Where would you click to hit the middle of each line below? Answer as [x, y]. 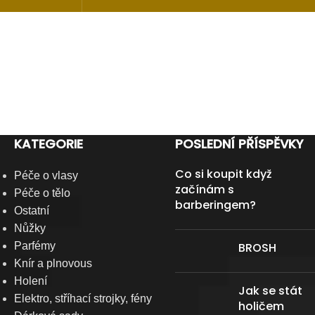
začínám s [205, 189]
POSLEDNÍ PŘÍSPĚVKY [239, 144]
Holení [31, 281]
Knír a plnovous [53, 263]
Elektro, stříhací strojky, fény [83, 298]
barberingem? [216, 205]
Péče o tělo [42, 193]
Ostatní [32, 211]
